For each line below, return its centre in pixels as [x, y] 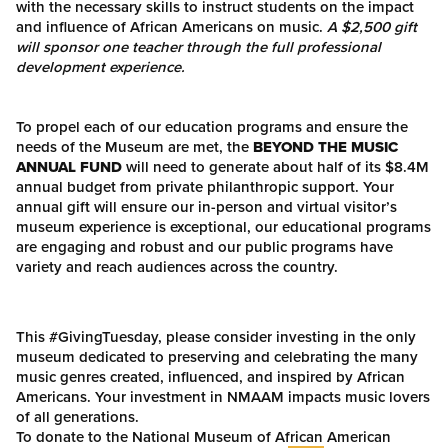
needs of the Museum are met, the [134, 146]
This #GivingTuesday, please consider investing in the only [216, 336]
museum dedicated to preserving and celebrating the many [217, 356]
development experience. [100, 66]
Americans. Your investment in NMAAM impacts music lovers [223, 396]
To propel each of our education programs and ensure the [212, 126]
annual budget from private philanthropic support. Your [205, 186]
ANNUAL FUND [69, 167]
